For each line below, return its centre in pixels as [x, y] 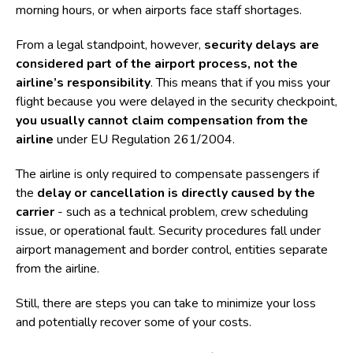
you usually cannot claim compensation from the [162, 121]
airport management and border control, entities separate [172, 250]
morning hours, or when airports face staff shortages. [159, 10]
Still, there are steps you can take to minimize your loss [166, 303]
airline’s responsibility [83, 83]
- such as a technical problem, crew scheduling [181, 212]
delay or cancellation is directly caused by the [176, 193]
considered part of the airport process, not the [157, 64]
